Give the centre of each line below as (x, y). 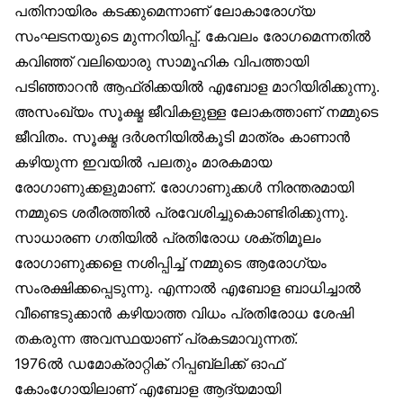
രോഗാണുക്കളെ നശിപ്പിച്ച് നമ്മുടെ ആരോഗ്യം (170, 263)
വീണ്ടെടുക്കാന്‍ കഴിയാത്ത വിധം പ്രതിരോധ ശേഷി (184, 313)
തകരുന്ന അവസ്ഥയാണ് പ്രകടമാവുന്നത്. (156, 339)
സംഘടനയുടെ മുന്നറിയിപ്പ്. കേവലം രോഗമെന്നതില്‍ (193, 36)
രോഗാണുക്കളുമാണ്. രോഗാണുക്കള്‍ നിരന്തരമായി (184, 188)
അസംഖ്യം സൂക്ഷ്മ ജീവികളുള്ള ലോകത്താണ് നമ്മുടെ (196, 112)
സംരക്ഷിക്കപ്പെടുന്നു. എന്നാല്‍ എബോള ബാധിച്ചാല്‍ (188, 288)
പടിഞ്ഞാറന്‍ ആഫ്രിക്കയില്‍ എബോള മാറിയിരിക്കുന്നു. (197, 87)
